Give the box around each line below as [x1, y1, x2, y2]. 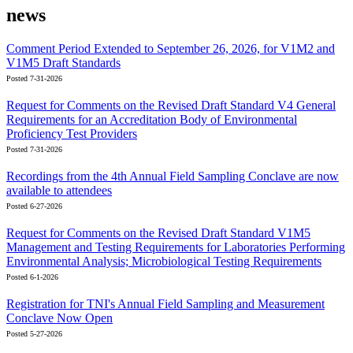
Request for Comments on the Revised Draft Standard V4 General [6, 98, 336, 112]
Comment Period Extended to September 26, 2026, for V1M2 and [6, 41, 335, 55]
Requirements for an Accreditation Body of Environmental [6, 112, 297, 126]
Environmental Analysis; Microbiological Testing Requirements [6, 254, 321, 268]
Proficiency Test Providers [6, 126, 137, 140]
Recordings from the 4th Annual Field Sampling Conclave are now [6, 169, 339, 183]
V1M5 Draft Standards [6, 55, 121, 69]
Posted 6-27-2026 [6, 201, 62, 210]
